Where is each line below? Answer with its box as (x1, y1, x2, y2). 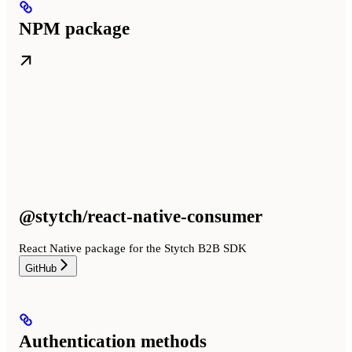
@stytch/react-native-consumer (19, 207, 262, 226)
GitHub (25, 262, 57, 274)
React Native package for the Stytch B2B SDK (19, 241, 247, 255)
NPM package (19, 18, 130, 38)
